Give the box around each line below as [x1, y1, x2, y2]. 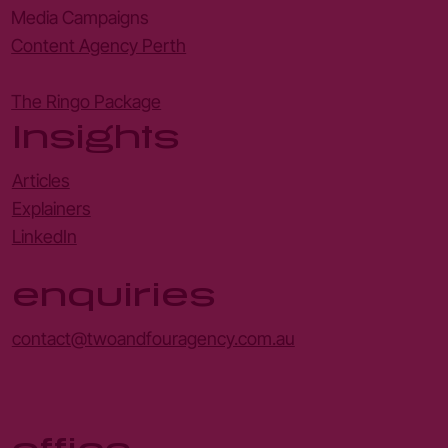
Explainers [11, 198, 91, 220]
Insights [11, 117, 179, 156]
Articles [11, 170, 70, 192]
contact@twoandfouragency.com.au [11, 328, 295, 350]
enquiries [11, 275, 215, 314]
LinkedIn [11, 226, 77, 248]
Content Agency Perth [11, 34, 187, 56]
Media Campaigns [11, 6, 150, 28]
